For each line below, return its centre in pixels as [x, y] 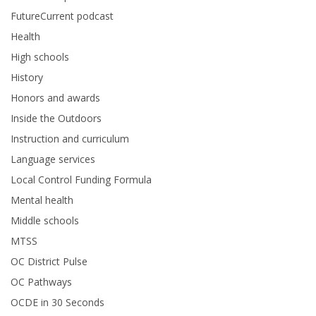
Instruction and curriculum [70, 139]
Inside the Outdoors [56, 119]
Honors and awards [55, 98]
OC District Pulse [49, 262]
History [27, 78]
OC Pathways [41, 282]
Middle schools [45, 221]
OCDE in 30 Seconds [57, 303]
